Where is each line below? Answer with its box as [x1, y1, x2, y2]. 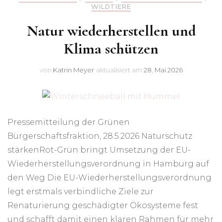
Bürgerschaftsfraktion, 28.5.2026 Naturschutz [7, 131, 192, 141]
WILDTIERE [91, 2, 131, 10]
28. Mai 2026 [143, 66, 183, 74]
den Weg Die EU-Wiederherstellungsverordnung [7, 173, 212, 182]
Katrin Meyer [53, 66, 94, 74]
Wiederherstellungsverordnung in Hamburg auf [7, 159, 209, 168]
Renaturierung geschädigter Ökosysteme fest [7, 201, 198, 210]
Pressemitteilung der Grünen [7, 117, 130, 127]
